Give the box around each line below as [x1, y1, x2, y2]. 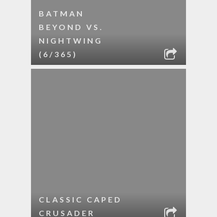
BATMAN [39, 9, 84, 18]
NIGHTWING [39, 36, 103, 45]
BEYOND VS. [39, 22, 104, 31]
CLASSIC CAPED [39, 195, 122, 204]
